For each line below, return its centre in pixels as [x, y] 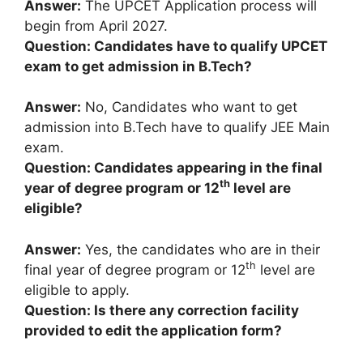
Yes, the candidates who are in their [201, 249]
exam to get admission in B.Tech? [138, 66]
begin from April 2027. [96, 26]
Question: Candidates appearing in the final [173, 168]
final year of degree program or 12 [135, 269]
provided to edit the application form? [153, 330]
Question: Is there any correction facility [162, 310]
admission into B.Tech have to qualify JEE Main [177, 127]
